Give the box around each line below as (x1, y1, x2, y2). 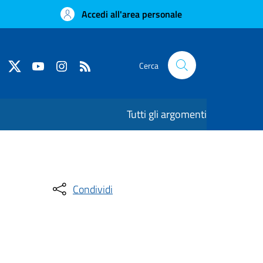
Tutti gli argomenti (127, 106, 207, 122)
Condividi (73, 181, 113, 197)
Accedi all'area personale (82, 7, 182, 21)
